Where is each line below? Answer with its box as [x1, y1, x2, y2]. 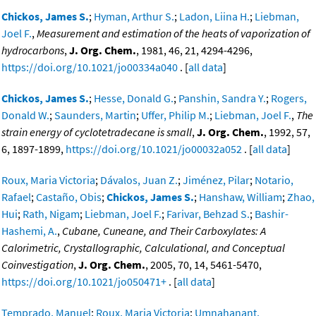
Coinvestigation [1, 257, 73, 272]
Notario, [255, 173, 293, 188]
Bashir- [255, 207, 288, 221]
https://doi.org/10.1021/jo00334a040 [1, 60, 178, 75]
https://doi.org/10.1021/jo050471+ [1, 274, 166, 289]
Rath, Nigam [23, 207, 80, 221]
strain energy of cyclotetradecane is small [1, 125, 192, 140]
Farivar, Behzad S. [166, 207, 250, 221]
